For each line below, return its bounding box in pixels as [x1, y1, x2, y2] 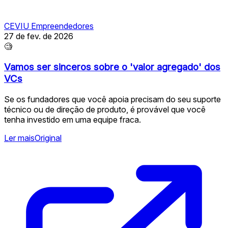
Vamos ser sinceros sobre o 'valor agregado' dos [4, 61, 220, 73]
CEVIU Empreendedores [4, 21, 94, 32]
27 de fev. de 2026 [4, 31, 73, 42]
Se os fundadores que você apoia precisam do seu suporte [4, 94, 221, 104]
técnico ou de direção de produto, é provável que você [4, 104, 206, 115]
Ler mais [4, 132, 35, 143]
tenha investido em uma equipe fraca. [4, 114, 141, 125]
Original [35, 132, 62, 143]
